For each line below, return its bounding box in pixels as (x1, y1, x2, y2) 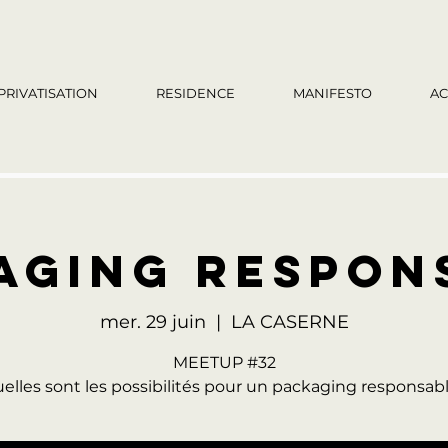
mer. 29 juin (99, 311, 206, 333)
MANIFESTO (293, 85, 372, 101)
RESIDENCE (156, 85, 235, 101)
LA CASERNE (230, 311, 349, 333)
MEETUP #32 (172, 353, 276, 372)
